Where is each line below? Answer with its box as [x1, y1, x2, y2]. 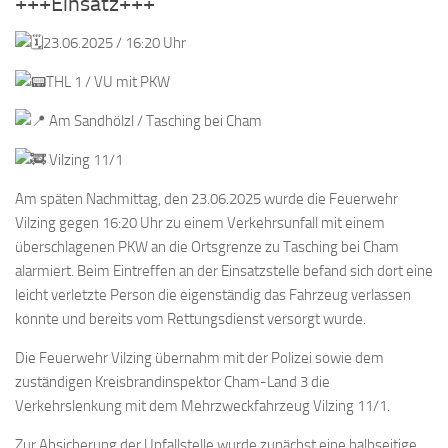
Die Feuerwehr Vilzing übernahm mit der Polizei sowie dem [15, 348, 384, 367]
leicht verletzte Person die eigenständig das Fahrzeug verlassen [15, 285, 411, 304]
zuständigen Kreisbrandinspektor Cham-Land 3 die [15, 372, 330, 391]
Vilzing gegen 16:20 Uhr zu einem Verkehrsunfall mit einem [15, 213, 385, 232]
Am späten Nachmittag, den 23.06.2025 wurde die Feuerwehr [15, 189, 398, 208]
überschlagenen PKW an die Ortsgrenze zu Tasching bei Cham [15, 237, 399, 256]
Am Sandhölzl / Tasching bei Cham [46, 111, 262, 130]
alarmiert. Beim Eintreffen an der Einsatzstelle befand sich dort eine [15, 261, 433, 280]
